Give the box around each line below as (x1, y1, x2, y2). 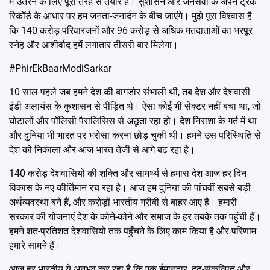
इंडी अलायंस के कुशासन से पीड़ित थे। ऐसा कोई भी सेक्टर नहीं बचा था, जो (9, 100, 261, 112)
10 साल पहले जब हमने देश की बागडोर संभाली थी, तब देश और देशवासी (9, 86, 250, 98)
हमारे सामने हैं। (9, 239, 61, 251)
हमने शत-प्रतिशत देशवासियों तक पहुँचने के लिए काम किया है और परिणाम (9, 225, 256, 237)
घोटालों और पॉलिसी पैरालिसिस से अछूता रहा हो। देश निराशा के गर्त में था (9, 115, 257, 127)
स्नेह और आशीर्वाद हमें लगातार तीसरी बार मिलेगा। (9, 39, 178, 51)
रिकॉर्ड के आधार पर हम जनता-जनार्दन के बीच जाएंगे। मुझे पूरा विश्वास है (9, 10, 252, 22)
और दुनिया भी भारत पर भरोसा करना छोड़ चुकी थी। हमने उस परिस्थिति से (9, 129, 261, 141)
